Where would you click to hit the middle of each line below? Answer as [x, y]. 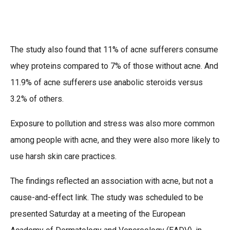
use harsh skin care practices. [63, 156]
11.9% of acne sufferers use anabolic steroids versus [107, 82]
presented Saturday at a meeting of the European [98, 214]
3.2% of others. [37, 99]
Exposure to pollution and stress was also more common [112, 123]
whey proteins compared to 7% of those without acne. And [114, 66]
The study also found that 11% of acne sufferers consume [114, 49]
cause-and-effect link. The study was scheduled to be [107, 197]
